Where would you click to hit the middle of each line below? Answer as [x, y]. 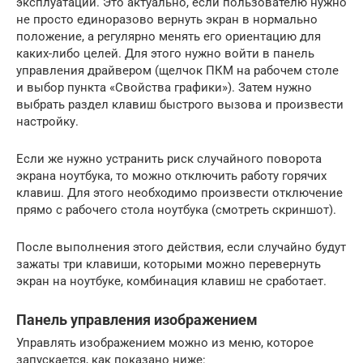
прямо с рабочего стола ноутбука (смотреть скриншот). [176, 210]
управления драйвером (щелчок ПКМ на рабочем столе [177, 70]
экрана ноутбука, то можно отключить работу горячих [171, 176]
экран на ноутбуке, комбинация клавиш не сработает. [171, 281]
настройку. [47, 122]
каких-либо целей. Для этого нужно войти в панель [165, 53]
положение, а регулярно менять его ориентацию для [169, 36]
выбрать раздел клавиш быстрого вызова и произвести [180, 105]
